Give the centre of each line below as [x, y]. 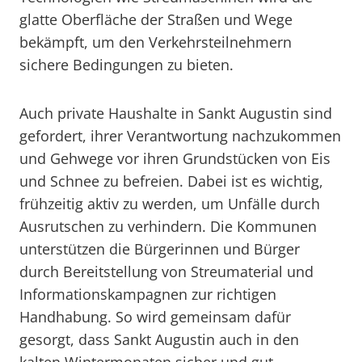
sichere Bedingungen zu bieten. [126, 65]
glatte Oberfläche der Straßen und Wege [156, 19]
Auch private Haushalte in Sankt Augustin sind [176, 113]
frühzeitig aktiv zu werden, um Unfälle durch [170, 204]
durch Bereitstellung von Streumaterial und [166, 271]
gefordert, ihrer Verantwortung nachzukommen [180, 136]
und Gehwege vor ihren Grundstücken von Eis [175, 158]
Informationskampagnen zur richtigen [148, 294]
